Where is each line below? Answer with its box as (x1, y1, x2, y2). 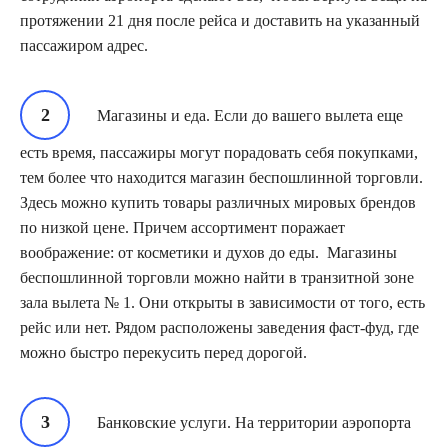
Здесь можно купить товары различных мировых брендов (20, 193, 416, 211)
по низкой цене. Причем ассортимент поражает (20, 218, 345, 236)
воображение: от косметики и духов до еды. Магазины (20, 243, 397, 261)
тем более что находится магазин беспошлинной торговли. (20, 168, 423, 186)
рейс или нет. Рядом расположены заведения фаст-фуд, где (20, 318, 419, 336)
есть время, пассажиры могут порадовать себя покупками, (20, 143, 418, 161)
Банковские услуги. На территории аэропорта (97, 413, 411, 431)
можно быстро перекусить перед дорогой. (20, 343, 307, 361)
